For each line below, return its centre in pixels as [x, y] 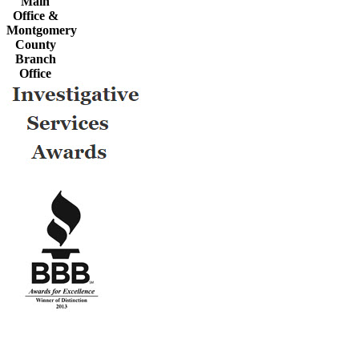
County [35, 44]
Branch [35, 59]
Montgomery [42, 30]
